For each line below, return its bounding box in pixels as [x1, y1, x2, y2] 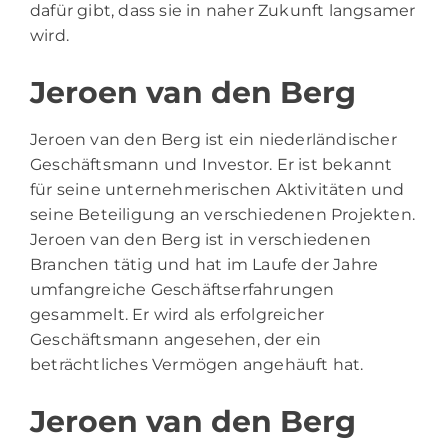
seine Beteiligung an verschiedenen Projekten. [30, 204, 416, 224]
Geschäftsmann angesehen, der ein [30, 329, 322, 349]
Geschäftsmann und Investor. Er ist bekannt [30, 154, 393, 174]
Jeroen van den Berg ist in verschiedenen [30, 229, 372, 249]
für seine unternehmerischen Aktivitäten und [30, 179, 405, 199]
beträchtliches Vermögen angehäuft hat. [30, 354, 364, 374]
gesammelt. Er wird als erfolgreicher [30, 304, 325, 324]
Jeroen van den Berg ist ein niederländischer [30, 129, 397, 149]
